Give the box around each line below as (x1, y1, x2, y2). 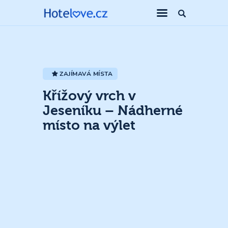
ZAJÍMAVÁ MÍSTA (60, 69, 113, 78)
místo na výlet (43, 117, 135, 133)
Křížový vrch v (43, 88, 136, 104)
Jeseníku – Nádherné (43, 102, 183, 119)
